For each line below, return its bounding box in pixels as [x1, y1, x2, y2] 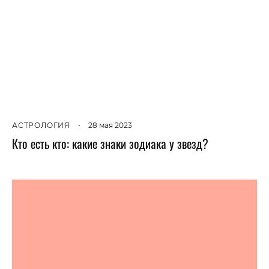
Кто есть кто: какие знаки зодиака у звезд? [12, 134, 208, 153]
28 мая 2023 [88, 121, 132, 130]
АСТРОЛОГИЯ [12, 121, 70, 130]
